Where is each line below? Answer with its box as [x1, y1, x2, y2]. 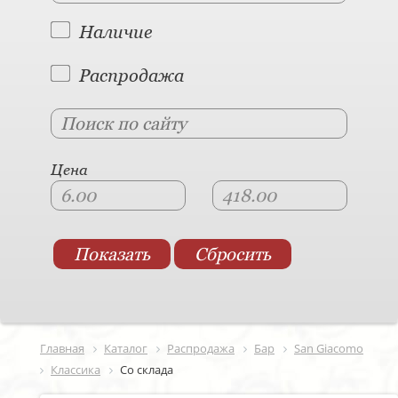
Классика [51, 362, 100, 378]
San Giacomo [294, 340, 363, 356]
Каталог [104, 340, 147, 356]
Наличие [79, 21, 152, 43]
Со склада [120, 362, 173, 378]
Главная [40, 340, 84, 356]
